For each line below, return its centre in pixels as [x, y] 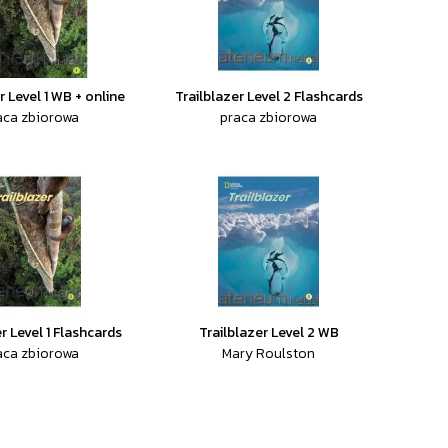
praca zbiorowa [269, 117]
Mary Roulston [269, 353]
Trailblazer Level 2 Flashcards [268, 96]
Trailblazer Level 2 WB [268, 332]
